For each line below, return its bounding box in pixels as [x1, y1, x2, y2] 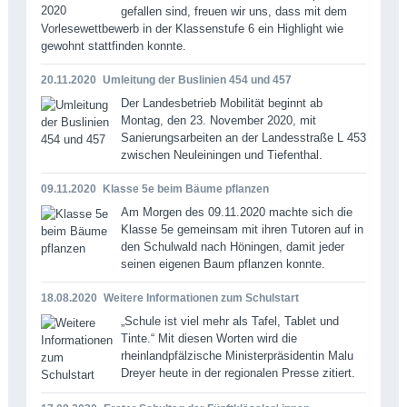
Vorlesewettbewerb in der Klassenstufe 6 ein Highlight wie [40, 21, 343, 35]
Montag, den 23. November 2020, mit [120, 113, 316, 127]
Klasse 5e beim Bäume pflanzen [102, 182, 269, 195]
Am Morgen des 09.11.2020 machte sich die [120, 204, 352, 219]
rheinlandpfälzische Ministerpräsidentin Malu [120, 348, 353, 362]
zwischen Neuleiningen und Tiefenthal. [120, 147, 323, 162]
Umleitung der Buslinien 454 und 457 [102, 73, 292, 86]
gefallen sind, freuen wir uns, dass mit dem [120, 4, 347, 18]
